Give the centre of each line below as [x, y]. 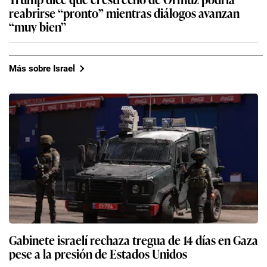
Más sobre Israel [42, 68]
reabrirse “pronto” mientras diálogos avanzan [124, 13]
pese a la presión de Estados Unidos [98, 254]
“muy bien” [38, 27]
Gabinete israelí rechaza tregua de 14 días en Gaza [133, 240]
